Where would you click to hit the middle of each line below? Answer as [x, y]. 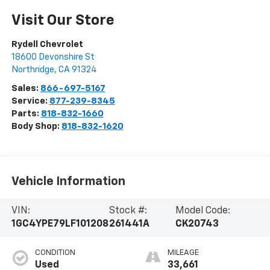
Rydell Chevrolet [47, 45]
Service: [30, 101]
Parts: [26, 114]
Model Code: [203, 211]
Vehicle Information [68, 181]
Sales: [26, 89]
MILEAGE [183, 253]
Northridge [33, 70]
